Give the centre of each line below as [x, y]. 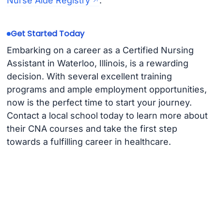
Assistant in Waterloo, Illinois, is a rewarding [97, 63]
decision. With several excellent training [89, 76]
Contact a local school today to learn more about [107, 115]
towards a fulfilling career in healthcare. [89, 141]
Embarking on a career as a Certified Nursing [100, 50]
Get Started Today [47, 34]
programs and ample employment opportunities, [107, 89]
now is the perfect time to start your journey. [99, 102]
